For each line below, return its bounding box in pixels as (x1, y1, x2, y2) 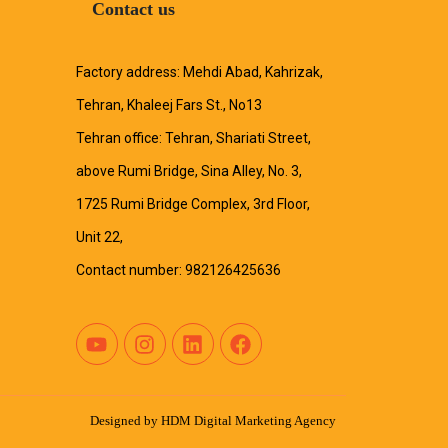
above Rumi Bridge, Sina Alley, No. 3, (75, 163, 302, 179)
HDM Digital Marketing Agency (161, 413, 336, 428)
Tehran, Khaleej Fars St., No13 (75, 97, 262, 113)
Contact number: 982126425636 (75, 262, 281, 278)
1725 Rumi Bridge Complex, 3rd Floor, (75, 196, 310, 212)
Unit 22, (75, 229, 123, 245)
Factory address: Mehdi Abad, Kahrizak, (75, 64, 323, 80)
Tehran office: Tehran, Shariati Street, (75, 130, 311, 146)
